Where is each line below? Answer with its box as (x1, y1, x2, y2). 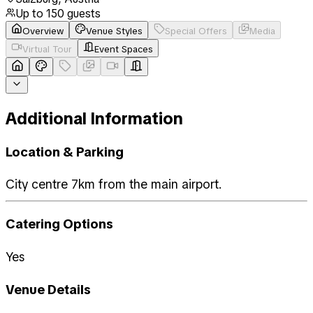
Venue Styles (86, 24, 143, 37)
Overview (22, 24, 64, 37)
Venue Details (6, 280, 91, 298)
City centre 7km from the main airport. (6, 176, 222, 193)
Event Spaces (94, 43, 153, 55)
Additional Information (6, 107, 183, 129)
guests (64, 6, 101, 21)
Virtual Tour (22, 43, 72, 55)
